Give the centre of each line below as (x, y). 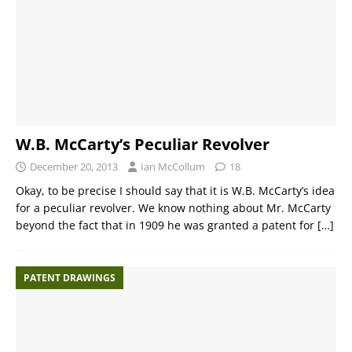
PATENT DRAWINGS (70, 278)
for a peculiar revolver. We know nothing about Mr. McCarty (173, 208)
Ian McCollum (173, 167)
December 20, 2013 (74, 167)
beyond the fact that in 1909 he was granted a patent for (167, 225)
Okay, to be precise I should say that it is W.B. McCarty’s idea (175, 191)
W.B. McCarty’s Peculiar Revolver (143, 145)
